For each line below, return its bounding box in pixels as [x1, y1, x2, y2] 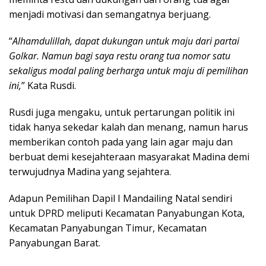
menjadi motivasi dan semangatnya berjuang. [9, 8, 211, 21]
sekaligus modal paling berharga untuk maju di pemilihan [9, 64, 248, 78]
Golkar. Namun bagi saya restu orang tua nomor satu [9, 49, 230, 63]
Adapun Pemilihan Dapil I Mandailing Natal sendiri [9, 192, 232, 205]
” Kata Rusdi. [21, 79, 76, 93]
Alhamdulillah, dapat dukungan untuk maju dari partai [12, 34, 239, 48]
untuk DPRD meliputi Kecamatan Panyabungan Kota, [9, 207, 245, 220]
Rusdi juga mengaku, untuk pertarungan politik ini [9, 106, 235, 119]
